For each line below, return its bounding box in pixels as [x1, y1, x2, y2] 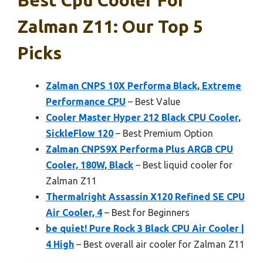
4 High [46, 238, 74, 249]
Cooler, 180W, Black [46, 159, 133, 170]
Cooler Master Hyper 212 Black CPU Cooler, [46, 112, 241, 123]
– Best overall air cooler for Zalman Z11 [74, 238, 245, 249]
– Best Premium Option [113, 127, 213, 139]
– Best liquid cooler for [133, 159, 232, 170]
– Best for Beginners [102, 207, 190, 218]
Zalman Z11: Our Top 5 [18, 16, 203, 36]
